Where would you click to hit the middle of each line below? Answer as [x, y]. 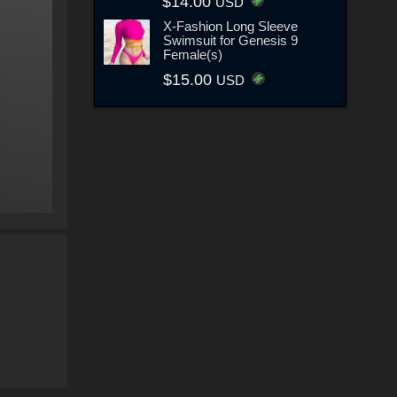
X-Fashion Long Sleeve [230, 26]
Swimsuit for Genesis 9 [230, 40]
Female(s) [192, 54]
